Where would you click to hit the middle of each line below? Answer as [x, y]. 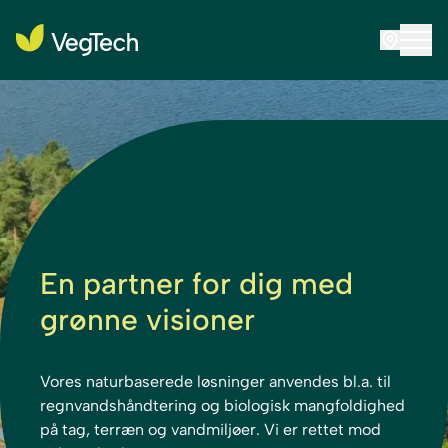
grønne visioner [147, 319]
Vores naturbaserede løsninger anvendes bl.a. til [215, 381]
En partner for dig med [196, 283]
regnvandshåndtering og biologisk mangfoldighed [222, 405]
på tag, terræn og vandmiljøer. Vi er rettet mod [210, 429]
